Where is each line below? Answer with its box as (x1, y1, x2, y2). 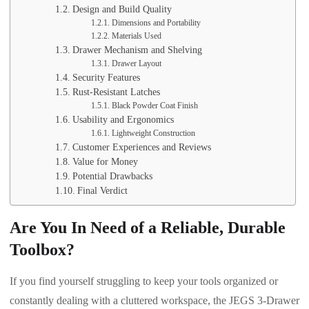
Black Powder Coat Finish (111, 100, 198, 110)
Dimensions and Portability (111, 17, 201, 28)
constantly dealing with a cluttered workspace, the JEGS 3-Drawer (10, 294, 299, 306)
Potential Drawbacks (72, 170, 152, 181)
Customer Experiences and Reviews (72, 141, 211, 152)
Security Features (72, 72, 140, 83)
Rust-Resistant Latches (72, 86, 160, 97)
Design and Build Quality (72, 3, 172, 14)
